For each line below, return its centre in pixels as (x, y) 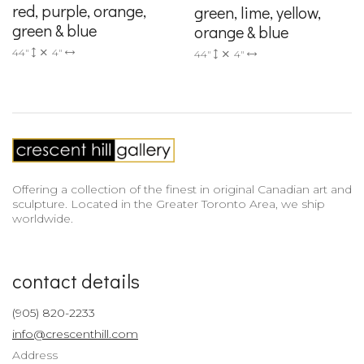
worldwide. (43, 218)
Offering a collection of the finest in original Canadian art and (182, 189)
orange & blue (241, 32)
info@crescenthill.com (75, 334)
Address (35, 355)
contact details (76, 280)
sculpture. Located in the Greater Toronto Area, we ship (169, 204)
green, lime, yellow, (258, 13)
